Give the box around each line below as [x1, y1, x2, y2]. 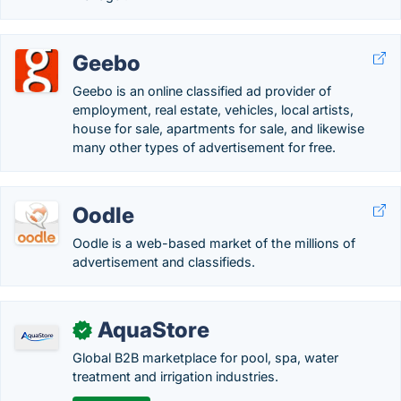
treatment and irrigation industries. [73, 369, 278, 384]
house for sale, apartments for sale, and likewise [73, 121, 364, 136]
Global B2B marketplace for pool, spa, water [73, 350, 338, 365]
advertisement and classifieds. [73, 254, 255, 269]
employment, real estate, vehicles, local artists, [73, 102, 354, 117]
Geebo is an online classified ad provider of [73, 83, 331, 98]
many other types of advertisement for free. [73, 140, 336, 155]
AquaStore [98, 317, 209, 343]
